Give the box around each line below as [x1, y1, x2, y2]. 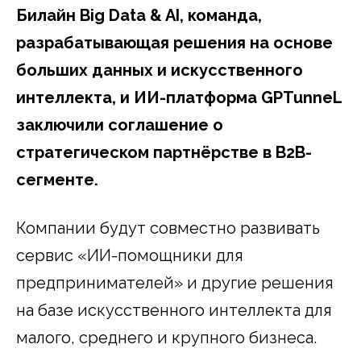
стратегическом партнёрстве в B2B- [16, 142, 312, 162]
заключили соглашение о [16, 114, 223, 135]
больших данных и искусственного [16, 60, 303, 80]
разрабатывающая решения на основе [16, 32, 333, 52]
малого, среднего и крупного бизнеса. [16, 327, 317, 347]
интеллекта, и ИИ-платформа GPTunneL [16, 87, 342, 107]
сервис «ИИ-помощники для [16, 245, 243, 265]
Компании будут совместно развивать [16, 218, 320, 238]
